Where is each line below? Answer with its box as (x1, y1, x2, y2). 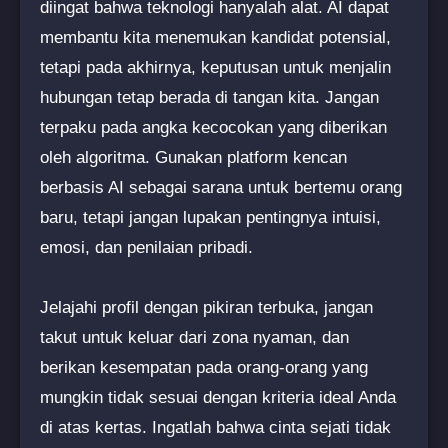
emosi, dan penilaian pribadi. (40, 237, 253, 257)
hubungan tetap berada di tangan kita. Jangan (40, 87, 379, 107)
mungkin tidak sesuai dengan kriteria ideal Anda (40, 387, 396, 407)
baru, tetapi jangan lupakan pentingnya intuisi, (40, 207, 381, 227)
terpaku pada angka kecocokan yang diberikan (40, 117, 387, 137)
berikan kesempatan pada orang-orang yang (40, 357, 368, 377)
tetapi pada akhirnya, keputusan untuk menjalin (40, 57, 391, 77)
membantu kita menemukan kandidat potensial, (40, 27, 391, 47)
